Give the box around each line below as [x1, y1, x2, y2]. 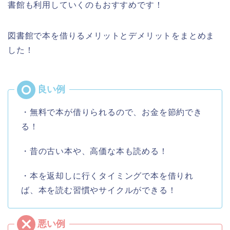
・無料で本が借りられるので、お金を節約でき [21, 107, 202, 117]
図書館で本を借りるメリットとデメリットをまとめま [8, 31, 215, 40]
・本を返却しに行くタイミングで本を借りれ [21, 171, 194, 180]
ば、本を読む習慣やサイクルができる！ [21, 185, 177, 195]
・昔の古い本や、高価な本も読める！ [21, 146, 168, 156]
